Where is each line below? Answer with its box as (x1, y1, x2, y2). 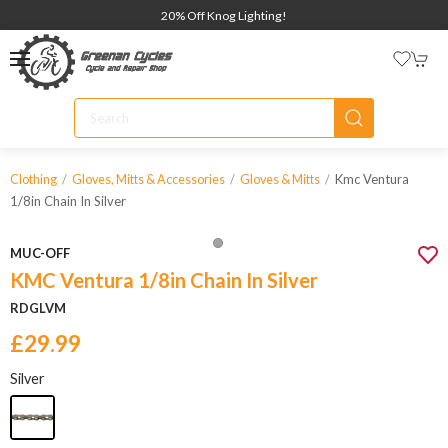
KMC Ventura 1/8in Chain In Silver (10, 268, 318, 292)
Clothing (10, 172, 57, 187)
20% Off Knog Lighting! (161, 8, 287, 23)
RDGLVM (10, 300, 66, 316)
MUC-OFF (10, 245, 70, 261)
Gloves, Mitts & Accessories (72, 172, 225, 187)
